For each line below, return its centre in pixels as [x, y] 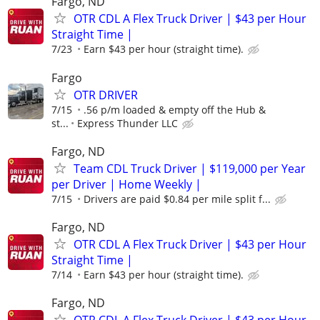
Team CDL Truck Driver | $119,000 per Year [190, 168]
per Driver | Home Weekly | [126, 184]
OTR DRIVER [106, 95]
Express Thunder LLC [127, 123]
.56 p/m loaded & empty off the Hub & [175, 109]
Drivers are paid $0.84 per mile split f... [177, 199]
